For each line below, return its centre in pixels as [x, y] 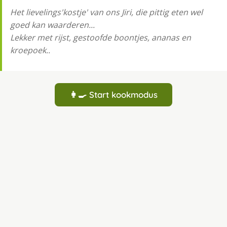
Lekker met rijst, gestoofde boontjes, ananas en [101, 38]
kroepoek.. [30, 50]
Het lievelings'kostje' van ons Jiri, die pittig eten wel [106, 12]
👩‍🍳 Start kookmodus [113, 95]
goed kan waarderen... [52, 25]
